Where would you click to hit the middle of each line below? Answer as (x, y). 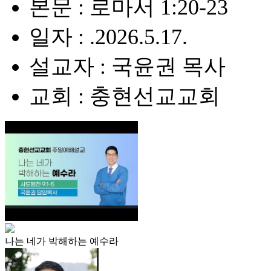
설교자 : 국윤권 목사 (127, 67)
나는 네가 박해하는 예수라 (62, 241)
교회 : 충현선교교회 (125, 96)
